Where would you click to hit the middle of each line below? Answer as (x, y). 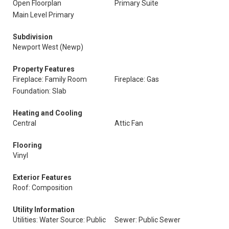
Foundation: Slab (40, 91)
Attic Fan (129, 123)
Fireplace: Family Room (50, 79)
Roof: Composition (43, 188)
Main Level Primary (43, 15)
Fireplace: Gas (137, 79)
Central (25, 123)
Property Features (44, 69)
